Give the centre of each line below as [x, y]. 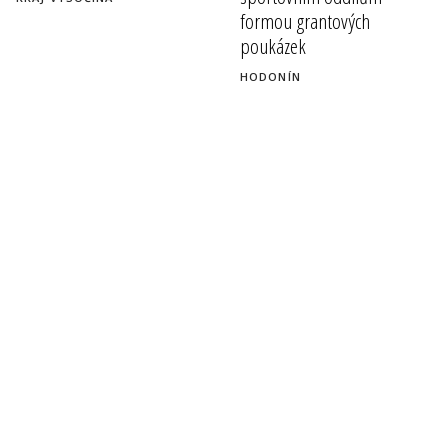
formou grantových [305, 21]
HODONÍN [270, 76]
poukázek [273, 46]
